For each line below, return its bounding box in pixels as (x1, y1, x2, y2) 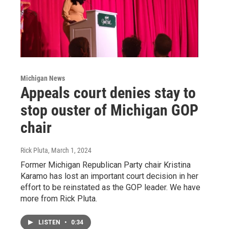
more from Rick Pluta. (20, 193, 97, 203)
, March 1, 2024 (48, 146, 91, 154)
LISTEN (38, 218, 62, 226)
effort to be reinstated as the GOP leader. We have (20, 182, 200, 192)
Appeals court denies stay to (20, 83, 196, 102)
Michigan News (20, 74, 65, 82)
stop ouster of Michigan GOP (20, 101, 198, 119)
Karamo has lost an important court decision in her (20, 171, 198, 181)
